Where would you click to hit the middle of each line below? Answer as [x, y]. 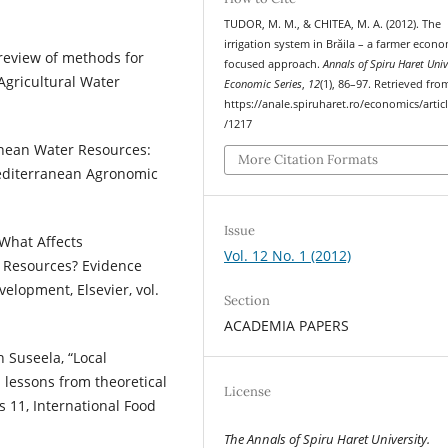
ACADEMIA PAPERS [287, 325]
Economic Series [263, 84]
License [248, 391]
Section [247, 300]
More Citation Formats [308, 159]
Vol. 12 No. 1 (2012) [288, 255]
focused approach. [274, 64]
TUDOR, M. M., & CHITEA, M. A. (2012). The [333, 24]
